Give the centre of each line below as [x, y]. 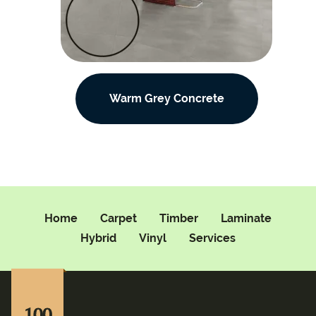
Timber [179, 218]
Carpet [119, 218]
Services [212, 238]
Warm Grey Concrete [166, 98]
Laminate [246, 218]
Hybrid [98, 238]
